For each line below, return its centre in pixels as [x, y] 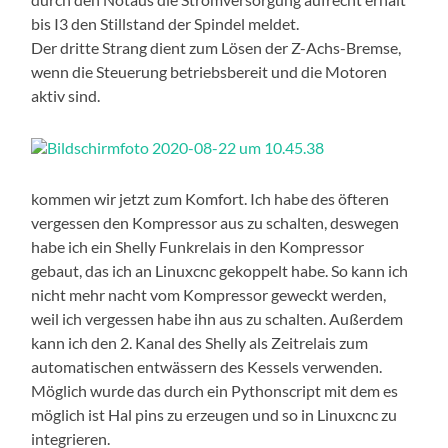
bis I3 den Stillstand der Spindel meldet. [165, 23]
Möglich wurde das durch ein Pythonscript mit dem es [215, 390]
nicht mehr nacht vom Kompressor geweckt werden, [209, 294]
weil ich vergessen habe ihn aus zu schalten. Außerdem [217, 318]
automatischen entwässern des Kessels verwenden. [207, 366]
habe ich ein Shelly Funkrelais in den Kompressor [198, 246]
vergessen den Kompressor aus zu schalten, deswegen [215, 222]
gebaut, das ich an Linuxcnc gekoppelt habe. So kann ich [220, 270]
